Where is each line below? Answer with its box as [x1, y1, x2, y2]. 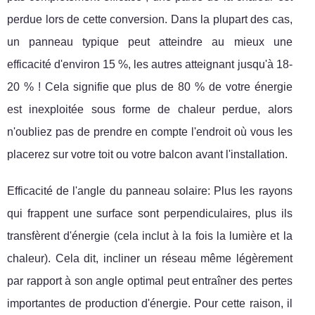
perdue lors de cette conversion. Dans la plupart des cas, [7, 13, 292, 25]
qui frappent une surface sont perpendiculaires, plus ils [7, 207, 292, 219]
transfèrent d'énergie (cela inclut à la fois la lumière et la [7, 229, 292, 242]
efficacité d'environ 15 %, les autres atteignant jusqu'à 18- [7, 58, 292, 70]
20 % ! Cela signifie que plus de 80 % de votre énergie [7, 80, 292, 93]
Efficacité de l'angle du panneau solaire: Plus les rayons [7, 184, 292, 197]
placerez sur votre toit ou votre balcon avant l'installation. [7, 148, 288, 160]
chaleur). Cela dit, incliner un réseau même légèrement [7, 252, 292, 264]
